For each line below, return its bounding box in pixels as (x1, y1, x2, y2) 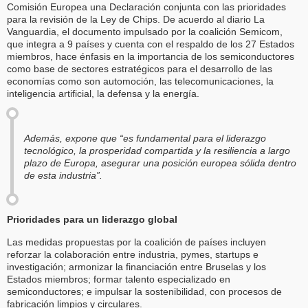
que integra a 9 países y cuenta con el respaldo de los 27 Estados (7, 38, 294, 49)
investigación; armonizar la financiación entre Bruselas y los (7, 261, 266, 272)
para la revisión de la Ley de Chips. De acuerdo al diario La (7, 13, 265, 25)
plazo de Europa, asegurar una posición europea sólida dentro (24, 157, 296, 168)
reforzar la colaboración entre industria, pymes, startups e (7, 248, 258, 260)
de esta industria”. (24, 169, 102, 181)
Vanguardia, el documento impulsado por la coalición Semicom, (7, 25, 283, 37)
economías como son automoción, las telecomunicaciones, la (7, 75, 274, 87)
